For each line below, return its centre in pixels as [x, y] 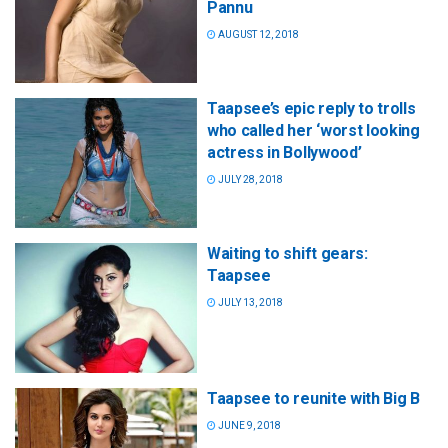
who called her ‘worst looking [313, 130]
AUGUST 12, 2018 [257, 34]
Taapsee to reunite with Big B [313, 398]
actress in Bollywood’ [284, 152]
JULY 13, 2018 [249, 302]
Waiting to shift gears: [287, 253]
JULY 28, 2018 [249, 179]
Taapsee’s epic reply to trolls [311, 108]
